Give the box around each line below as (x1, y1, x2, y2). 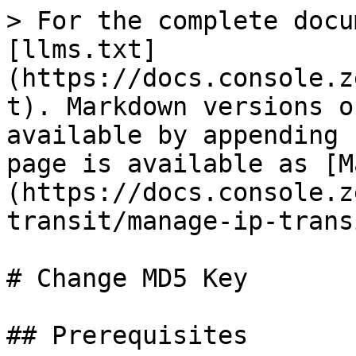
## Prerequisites (6, 321, 248, 350)
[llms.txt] (6, 35, 157, 64)
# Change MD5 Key (6, 264, 248, 292)
